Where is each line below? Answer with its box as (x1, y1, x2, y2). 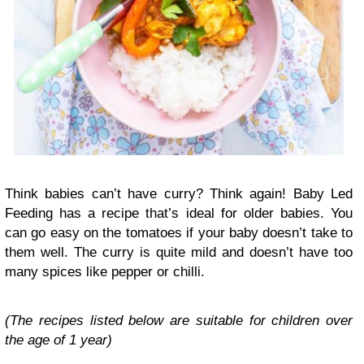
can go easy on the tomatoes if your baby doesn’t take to (5, 225, 353, 241)
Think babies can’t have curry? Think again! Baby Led (5, 186, 353, 202)
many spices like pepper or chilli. (5, 264, 205, 280)
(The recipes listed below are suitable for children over (5, 313, 353, 329)
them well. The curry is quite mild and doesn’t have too (5, 245, 353, 261)
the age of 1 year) (5, 332, 112, 349)
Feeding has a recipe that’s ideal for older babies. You (5, 206, 353, 222)
